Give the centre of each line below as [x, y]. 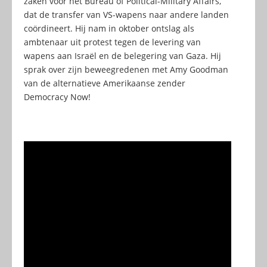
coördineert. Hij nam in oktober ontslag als [109, 29]
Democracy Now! [57, 97]
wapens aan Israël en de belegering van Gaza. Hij [122, 56]
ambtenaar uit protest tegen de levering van [112, 42]
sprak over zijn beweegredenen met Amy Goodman [126, 70]
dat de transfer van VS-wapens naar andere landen [126, 15]
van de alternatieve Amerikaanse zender [105, 83]
